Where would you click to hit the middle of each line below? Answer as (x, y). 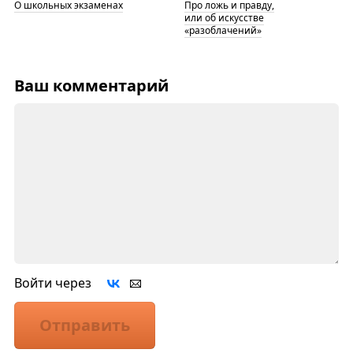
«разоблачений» (223, 30)
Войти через (60, 282)
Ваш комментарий (91, 85)
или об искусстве (224, 17)
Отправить (84, 325)
